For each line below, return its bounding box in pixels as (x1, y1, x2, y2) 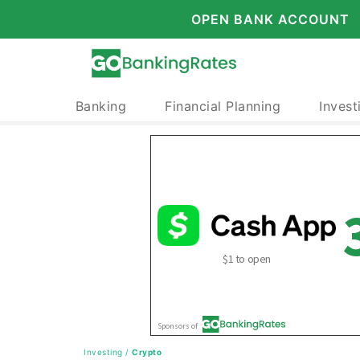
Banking (75, 98, 126, 114)
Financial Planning (165, 98, 280, 114)
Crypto (132, 347, 162, 357)
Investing (84, 347, 123, 357)
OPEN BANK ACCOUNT (190, 11, 350, 27)
